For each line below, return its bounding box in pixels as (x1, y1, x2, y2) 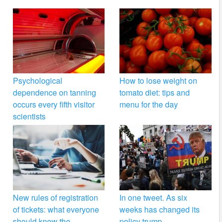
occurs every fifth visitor (12, 99, 95, 111)
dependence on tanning (12, 87, 96, 99)
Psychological (12, 75, 62, 87)
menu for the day (119, 99, 178, 111)
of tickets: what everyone (12, 203, 99, 215)
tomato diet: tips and (119, 87, 190, 99)
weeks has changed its (119, 203, 200, 215)
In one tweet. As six (119, 191, 188, 203)
